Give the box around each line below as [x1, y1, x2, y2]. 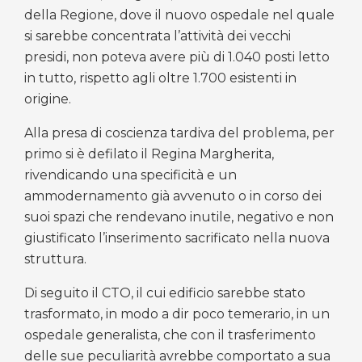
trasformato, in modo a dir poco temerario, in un [24, 305, 330, 322]
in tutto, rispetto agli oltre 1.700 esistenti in [24, 69, 297, 86]
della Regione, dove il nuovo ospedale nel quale [24, 6, 335, 23]
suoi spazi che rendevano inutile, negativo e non [24, 208, 334, 225]
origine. [24, 90, 71, 107]
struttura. [24, 250, 86, 267]
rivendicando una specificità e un [24, 166, 237, 183]
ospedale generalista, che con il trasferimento [24, 326, 316, 343]
